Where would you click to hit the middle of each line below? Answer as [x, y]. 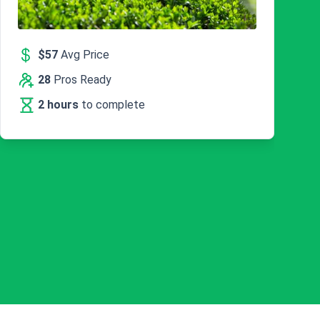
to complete [113, 104]
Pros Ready [81, 79]
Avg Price [84, 54]
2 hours [60, 104]
